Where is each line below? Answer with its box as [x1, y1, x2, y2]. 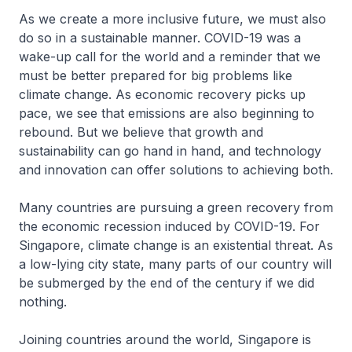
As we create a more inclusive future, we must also [19, 11, 326, 27]
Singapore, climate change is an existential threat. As [19, 237, 333, 254]
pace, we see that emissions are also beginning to [19, 105, 314, 122]
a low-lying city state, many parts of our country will [19, 256, 332, 273]
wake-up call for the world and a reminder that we [19, 49, 321, 65]
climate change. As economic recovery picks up [19, 86, 306, 103]
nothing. [19, 294, 67, 310]
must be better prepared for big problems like [19, 68, 292, 84]
